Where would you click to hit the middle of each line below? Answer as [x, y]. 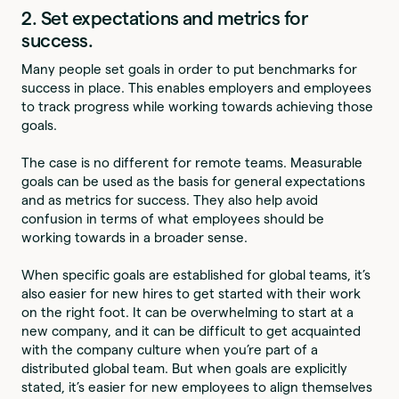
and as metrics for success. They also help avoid [170, 200]
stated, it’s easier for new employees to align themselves [197, 387]
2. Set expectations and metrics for [165, 19]
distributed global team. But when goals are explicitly [185, 369]
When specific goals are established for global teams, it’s [196, 275]
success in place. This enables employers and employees [197, 88]
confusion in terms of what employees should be [173, 219]
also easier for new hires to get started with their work [191, 294]
